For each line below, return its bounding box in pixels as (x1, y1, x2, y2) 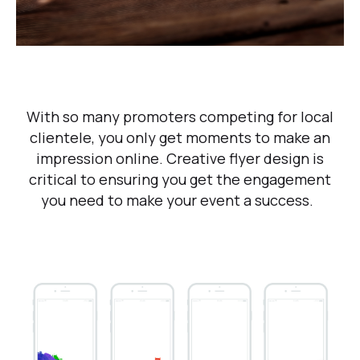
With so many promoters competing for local (27, 107, 333, 127)
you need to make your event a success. (40, 190, 320, 211)
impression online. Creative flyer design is (36, 149, 324, 169)
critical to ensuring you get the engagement (29, 170, 331, 190)
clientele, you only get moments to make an (30, 128, 330, 148)
